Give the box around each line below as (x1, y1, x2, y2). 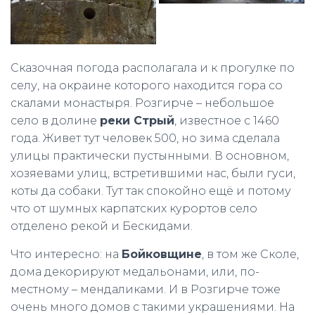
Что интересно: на (11, 247, 122, 261)
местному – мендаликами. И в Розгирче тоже (11, 282, 281, 296)
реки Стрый (100, 113, 174, 127)
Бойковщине (122, 247, 202, 261)
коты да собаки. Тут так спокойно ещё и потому (11, 184, 291, 198)
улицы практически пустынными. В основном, (11, 148, 289, 162)
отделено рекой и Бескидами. (11, 219, 193, 233)
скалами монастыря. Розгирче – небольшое (11, 96, 274, 110)
